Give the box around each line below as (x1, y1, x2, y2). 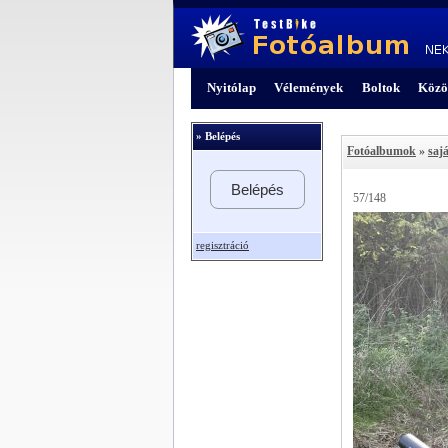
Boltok (361, 79, 400, 95)
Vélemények (274, 79, 344, 95)
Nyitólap (206, 79, 256, 95)
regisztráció (196, 239, 249, 251)
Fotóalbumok (347, 143, 416, 158)
